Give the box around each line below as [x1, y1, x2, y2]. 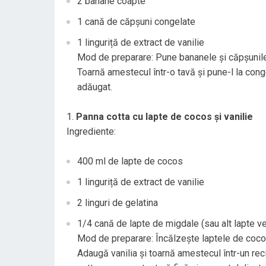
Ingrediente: [66, 126, 116, 137]
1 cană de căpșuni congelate [77, 16, 195, 27]
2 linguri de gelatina [77, 197, 158, 208]
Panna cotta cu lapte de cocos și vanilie [76, 111, 253, 122]
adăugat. [77, 81, 112, 93]
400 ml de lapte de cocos [77, 156, 183, 167]
